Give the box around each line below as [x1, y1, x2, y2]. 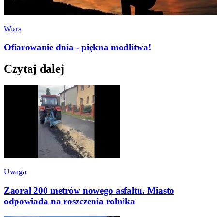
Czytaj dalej [4, 62, 64, 76]
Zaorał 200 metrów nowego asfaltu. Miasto [4, 185, 174, 196]
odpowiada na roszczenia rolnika [4, 196, 135, 206]
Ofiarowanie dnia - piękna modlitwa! [4, 42, 151, 53]
